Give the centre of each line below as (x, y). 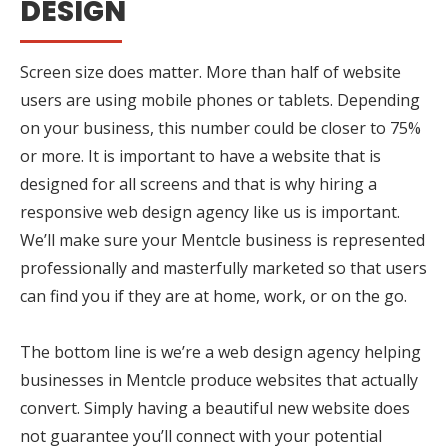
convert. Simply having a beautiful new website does (215, 407)
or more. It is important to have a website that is (200, 155)
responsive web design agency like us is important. (210, 211)
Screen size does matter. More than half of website (210, 71)
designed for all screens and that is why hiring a (198, 183)
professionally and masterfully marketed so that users (223, 267)
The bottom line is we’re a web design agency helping (220, 351)
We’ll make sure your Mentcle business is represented (222, 239)
